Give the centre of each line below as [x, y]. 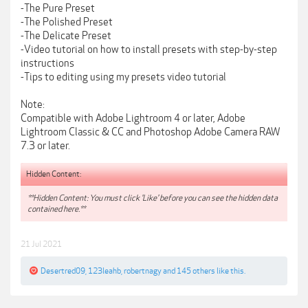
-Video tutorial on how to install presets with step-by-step [149, 49]
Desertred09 [63, 271]
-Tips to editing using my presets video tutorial [123, 77]
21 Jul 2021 [41, 244]
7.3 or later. [45, 146]
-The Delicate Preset [66, 36]
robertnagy [143, 271]
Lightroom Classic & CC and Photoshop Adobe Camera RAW [150, 132]
